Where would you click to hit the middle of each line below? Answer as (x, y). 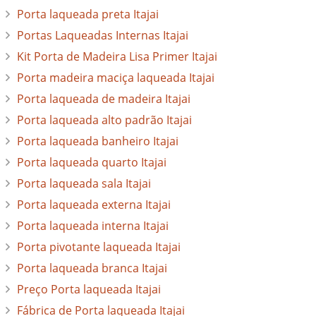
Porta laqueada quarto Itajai (91, 163)
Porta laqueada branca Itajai (92, 268)
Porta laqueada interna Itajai (92, 226)
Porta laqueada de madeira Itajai (103, 99)
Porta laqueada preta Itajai (87, 14)
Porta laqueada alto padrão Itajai (104, 120)
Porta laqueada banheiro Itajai (97, 141)
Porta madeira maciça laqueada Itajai (115, 78)
